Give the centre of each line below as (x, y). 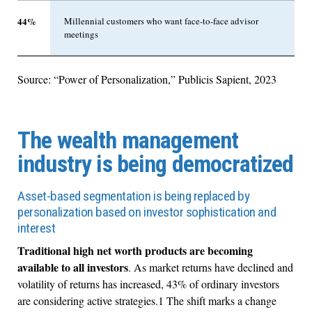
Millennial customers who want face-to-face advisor (161, 21)
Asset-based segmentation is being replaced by (134, 196)
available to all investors (73, 267)
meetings (81, 34)
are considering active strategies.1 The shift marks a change (147, 301)
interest (37, 228)
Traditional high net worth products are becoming (135, 251)
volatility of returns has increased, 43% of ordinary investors (148, 284)
